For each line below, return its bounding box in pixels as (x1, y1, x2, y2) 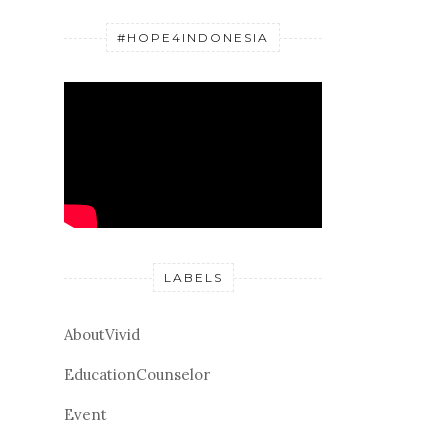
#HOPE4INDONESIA (117, 30, 269, 46)
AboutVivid (64, 324, 140, 344)
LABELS (163, 269, 223, 285)
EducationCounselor (64, 364, 210, 384)
